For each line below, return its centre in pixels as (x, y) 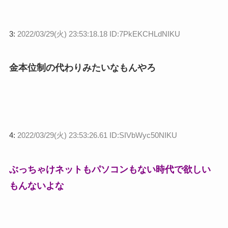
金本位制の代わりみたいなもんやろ (82, 68)
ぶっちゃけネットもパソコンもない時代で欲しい (110, 170)
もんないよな (36, 186)
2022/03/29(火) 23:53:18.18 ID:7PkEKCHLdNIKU (98, 34)
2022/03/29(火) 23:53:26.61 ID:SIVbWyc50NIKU (97, 135)
